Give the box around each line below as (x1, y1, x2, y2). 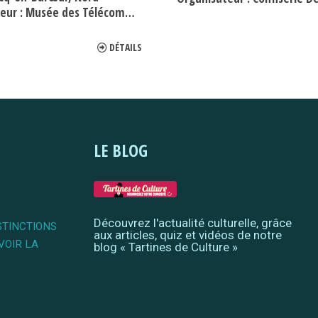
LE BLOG (94, 138, 148, 163)
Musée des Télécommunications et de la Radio (26, 4, 125, 21)
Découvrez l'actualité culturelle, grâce (94, 216, 292, 231)
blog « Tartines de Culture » (94, 240, 238, 255)
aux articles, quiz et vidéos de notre (94, 228, 283, 243)
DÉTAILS (109, 40, 141, 55)
